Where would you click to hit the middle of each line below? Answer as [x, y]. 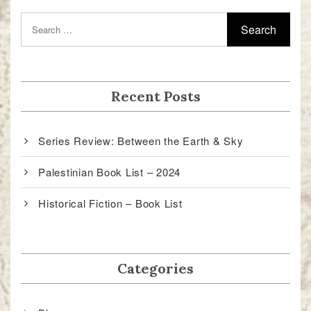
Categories [155, 269]
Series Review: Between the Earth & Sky [141, 141]
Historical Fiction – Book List [110, 203]
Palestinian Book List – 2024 [109, 172]
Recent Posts [155, 96]
